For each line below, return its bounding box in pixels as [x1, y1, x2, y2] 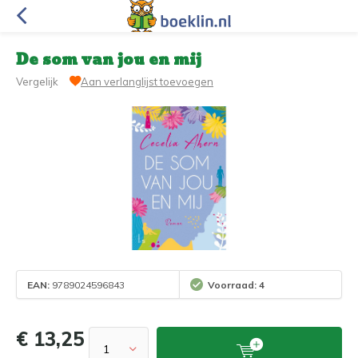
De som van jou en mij [16, 47, 201, 74]
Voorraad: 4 [208, 278, 265, 291]
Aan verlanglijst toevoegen [81, 75, 213, 88]
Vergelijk [16, 75, 58, 88]
